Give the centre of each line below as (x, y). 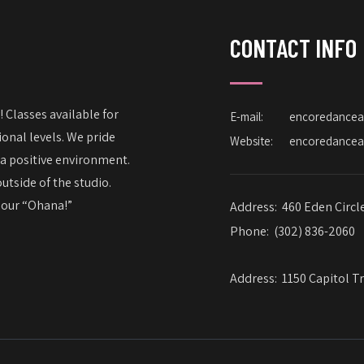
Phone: (251, 231)
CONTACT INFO (293, 48)
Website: (251, 141)
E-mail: (246, 117)
